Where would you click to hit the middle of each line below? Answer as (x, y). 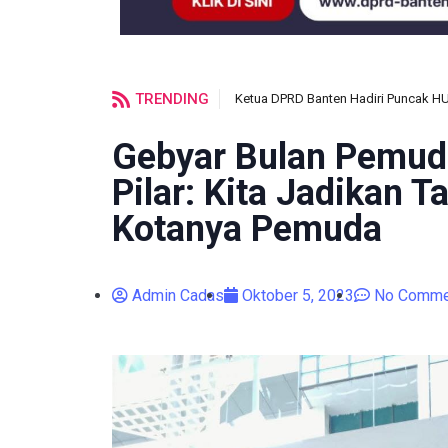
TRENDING (172, 99)
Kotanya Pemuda (247, 229)
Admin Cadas (178, 296)
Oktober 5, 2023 (298, 296)
